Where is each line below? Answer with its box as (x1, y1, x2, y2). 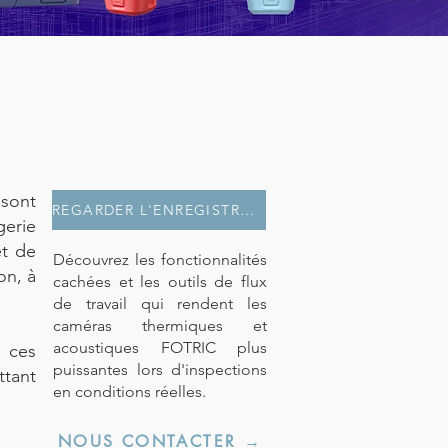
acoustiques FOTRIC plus (53, 338, 267, 357)
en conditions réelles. (53, 382, 206, 401)
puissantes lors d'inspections (53, 360, 267, 379)
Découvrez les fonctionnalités (53, 250, 267, 269)
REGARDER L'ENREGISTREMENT (240, 201, 254, 219)
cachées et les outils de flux (53, 272, 267, 291)
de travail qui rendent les (53, 294, 267, 313)
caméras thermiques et (53, 316, 267, 335)
